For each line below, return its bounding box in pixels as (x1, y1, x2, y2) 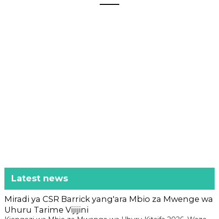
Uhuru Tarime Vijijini (4, 205, 88, 215)
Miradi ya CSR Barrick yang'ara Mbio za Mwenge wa (4, 194, 213, 204)
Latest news (11, 173, 68, 184)
